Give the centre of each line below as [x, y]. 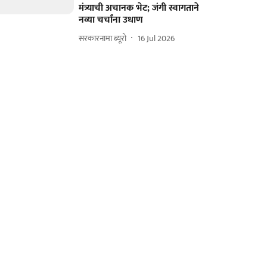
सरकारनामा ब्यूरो [103, 38]
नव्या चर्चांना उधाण [111, 20]
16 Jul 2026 [156, 38]
